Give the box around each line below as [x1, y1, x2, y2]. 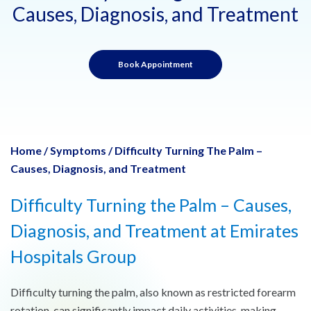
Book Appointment [118, 58, 193, 69]
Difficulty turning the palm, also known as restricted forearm [10, 285, 296, 299]
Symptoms [50, 143, 106, 157]
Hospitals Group [10, 245, 136, 267]
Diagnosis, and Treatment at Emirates [10, 219, 299, 241]
